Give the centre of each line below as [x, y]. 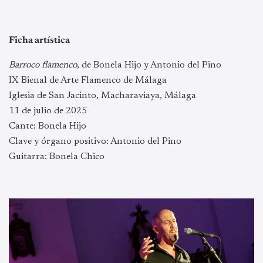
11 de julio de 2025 [48, 111]
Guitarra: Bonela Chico [57, 157]
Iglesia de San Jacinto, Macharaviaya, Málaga [102, 96]
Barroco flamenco [43, 65]
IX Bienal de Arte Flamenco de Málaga [88, 81]
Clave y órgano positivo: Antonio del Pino [95, 142]
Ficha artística [39, 41]
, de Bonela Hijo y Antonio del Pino [149, 65]
